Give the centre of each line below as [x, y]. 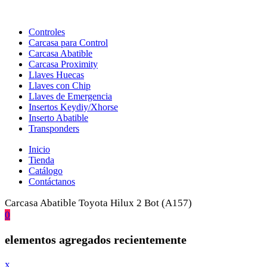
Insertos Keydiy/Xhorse [73, 107]
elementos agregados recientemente [96, 239]
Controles [47, 32]
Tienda [41, 160]
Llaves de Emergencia [70, 96]
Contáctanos [52, 181]
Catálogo [46, 171]
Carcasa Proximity [63, 64]
